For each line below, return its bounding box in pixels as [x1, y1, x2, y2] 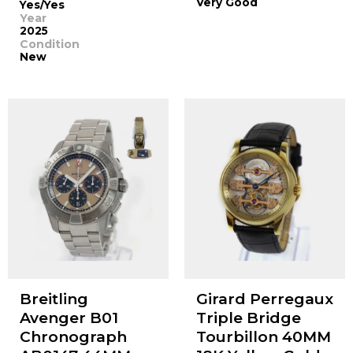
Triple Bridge [195, 309, 301, 328]
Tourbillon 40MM [195, 328, 331, 347]
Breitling [19, 290, 88, 309]
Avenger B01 [19, 309, 118, 328]
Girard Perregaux [195, 290, 333, 309]
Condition [19, 36, 80, 51]
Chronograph [19, 328, 127, 347]
